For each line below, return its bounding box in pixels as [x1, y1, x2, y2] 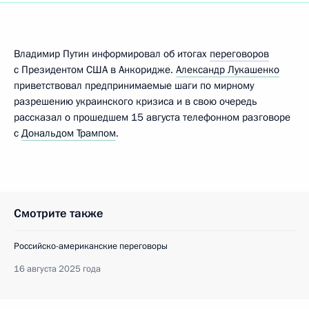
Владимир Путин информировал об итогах [14, 47, 210, 61]
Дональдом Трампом [21, 126, 116, 140]
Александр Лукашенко [176, 63, 279, 77]
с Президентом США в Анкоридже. [14, 63, 176, 77]
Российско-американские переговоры [14, 240, 168, 252]
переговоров [210, 47, 269, 61]
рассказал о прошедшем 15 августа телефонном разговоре [14, 110, 290, 124]
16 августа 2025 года [14, 263, 101, 275]
